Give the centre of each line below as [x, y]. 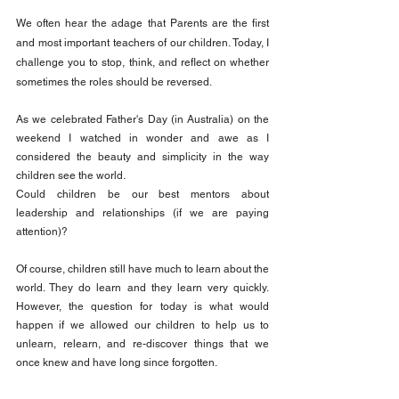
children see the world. [71, 176]
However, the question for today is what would [142, 307]
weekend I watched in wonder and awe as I [142, 138]
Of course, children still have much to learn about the [142, 269]
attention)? [42, 232]
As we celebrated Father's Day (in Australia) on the [142, 120]
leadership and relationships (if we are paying [142, 213]
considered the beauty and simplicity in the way [142, 157]
